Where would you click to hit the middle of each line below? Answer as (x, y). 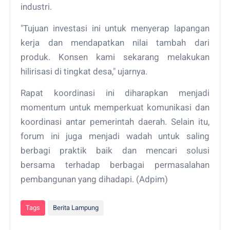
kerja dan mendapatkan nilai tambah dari (115, 42)
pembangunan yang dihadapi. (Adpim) (94, 179)
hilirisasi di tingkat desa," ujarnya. (84, 71)
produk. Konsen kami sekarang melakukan (115, 57)
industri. (36, 6)
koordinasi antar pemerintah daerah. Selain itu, (115, 121)
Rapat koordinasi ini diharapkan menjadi (115, 93)
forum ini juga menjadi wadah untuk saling (115, 136)
